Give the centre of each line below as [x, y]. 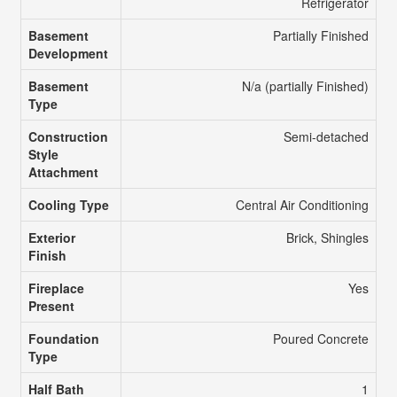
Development [68, 53]
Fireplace [56, 288]
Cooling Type [68, 204]
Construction [68, 136]
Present [51, 305]
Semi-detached [326, 136]
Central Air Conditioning [302, 204]
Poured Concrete [320, 338]
